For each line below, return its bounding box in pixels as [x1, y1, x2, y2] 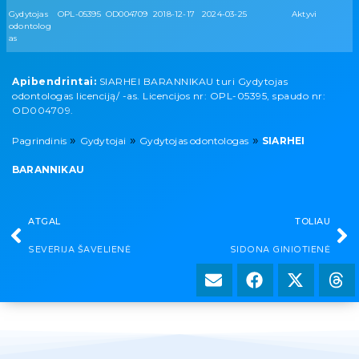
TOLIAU [295, 216, 330, 228]
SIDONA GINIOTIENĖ [229, 244, 330, 256]
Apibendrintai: [12, 75, 96, 88]
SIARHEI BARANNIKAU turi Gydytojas [96, 75, 288, 88]
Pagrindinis [12, 135, 67, 147]
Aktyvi [292, 9, 317, 20]
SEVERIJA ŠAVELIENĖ [28, 244, 131, 256]
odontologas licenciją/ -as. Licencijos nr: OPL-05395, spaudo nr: [12, 90, 325, 103]
